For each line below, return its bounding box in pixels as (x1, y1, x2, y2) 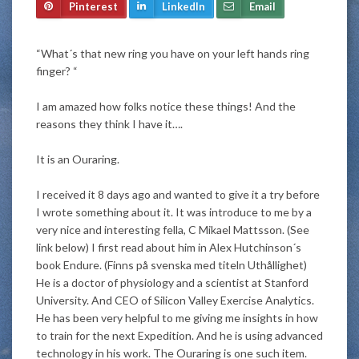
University (36, 292, 87, 307)
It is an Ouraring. (36, 151, 119, 166)
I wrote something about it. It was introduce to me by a (36, 204, 312, 219)
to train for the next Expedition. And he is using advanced (36, 328, 323, 342)
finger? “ (36, 63, 78, 78)
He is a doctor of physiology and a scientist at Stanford (36, 275, 309, 289)
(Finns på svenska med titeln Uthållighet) (104, 257, 307, 272)
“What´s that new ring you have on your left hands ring (36, 46, 309, 60)
